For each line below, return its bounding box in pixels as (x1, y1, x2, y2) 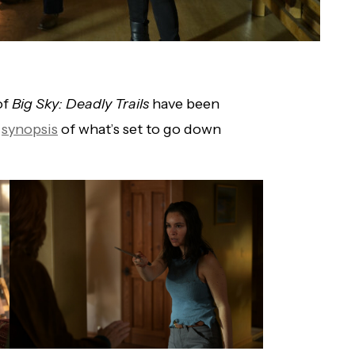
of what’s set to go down (58, 120, 221, 139)
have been (149, 95, 219, 113)
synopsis (2, 120, 58, 139)
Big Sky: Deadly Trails (12, 95, 149, 113)
